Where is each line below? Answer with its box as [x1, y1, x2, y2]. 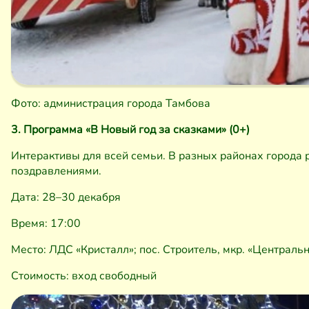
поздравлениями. [11, 163, 101, 179]
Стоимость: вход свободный [11, 268, 157, 284]
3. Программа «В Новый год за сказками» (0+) [11, 122, 250, 138]
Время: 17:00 [11, 216, 81, 232]
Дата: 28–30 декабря [11, 190, 121, 206]
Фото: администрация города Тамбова [11, 96, 210, 112]
